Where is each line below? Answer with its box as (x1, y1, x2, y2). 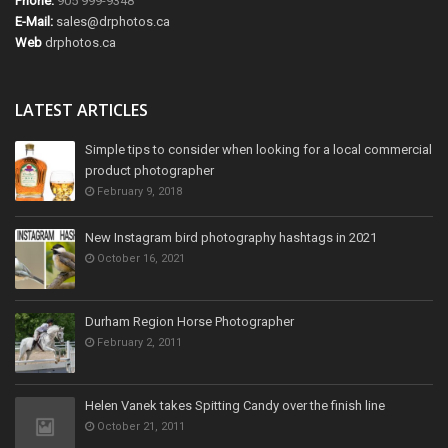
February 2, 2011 (94, 335, 182, 349)
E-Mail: (15, 13, 53, 29)
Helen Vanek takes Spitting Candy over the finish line (85, 397, 385, 413)
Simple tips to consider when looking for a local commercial (85, 141, 432, 157)
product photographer (85, 162, 214, 178)
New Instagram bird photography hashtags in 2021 (85, 229, 377, 245)
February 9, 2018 (94, 184, 182, 198)
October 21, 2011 (94, 419, 185, 433)
